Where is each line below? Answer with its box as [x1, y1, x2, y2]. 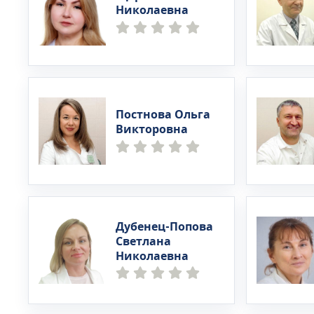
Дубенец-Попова [116, 218, 213, 235]
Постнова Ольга [116, 107, 210, 123]
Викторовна [116, 121, 188, 138]
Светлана [116, 233, 171, 250]
